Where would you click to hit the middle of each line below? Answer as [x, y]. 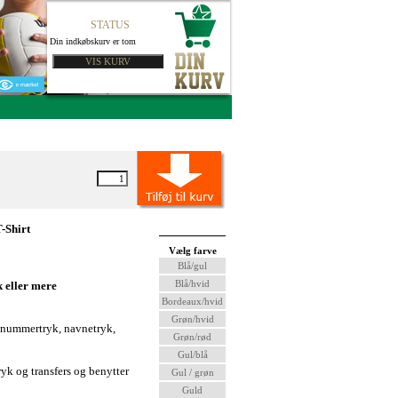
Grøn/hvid [192, 319]
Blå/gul [192, 266]
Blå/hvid [192, 283]
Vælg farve [192, 251]
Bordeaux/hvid [192, 301]
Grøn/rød [192, 337]
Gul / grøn [192, 372]
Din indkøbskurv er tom [93, 41]
